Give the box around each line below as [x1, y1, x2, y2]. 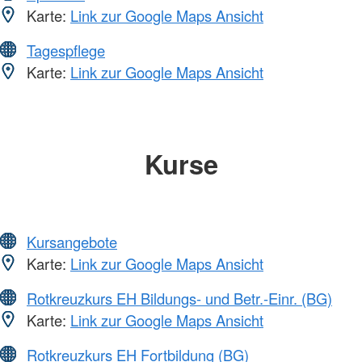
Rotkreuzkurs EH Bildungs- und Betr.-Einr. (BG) [27, 288, 332, 309]
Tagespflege [27, 39, 105, 61]
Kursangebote [27, 231, 117, 253]
